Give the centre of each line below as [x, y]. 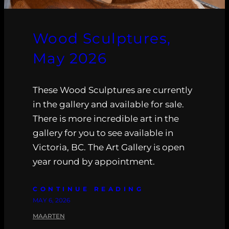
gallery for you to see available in [103, 133]
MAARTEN [49, 216]
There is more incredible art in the [106, 118]
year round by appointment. [94, 161]
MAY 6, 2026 [51, 200]
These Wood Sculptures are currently [112, 90]
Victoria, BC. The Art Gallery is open [109, 147]
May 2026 [70, 58]
